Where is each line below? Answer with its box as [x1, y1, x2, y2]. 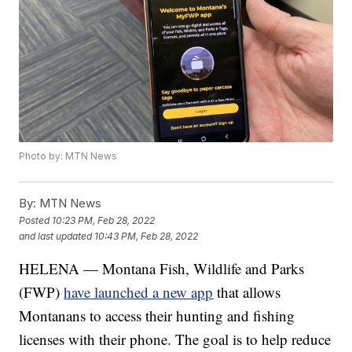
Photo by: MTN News [19, 150, 118, 163]
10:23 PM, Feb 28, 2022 [52, 214, 156, 226]
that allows [213, 282, 281, 302]
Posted [19, 214, 53, 226]
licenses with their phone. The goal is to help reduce [19, 329, 332, 350]
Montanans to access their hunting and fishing [19, 306, 295, 326]
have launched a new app [64, 282, 214, 302]
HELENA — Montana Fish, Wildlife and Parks [19, 258, 305, 279]
